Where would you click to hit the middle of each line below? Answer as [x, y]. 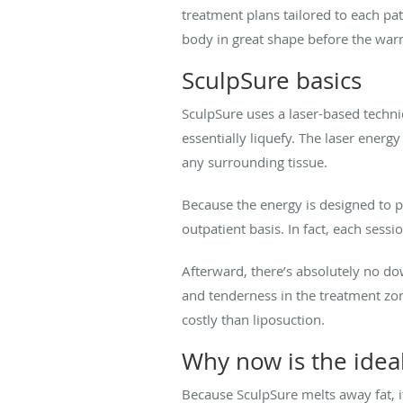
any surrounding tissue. [255, 161]
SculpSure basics [272, 80]
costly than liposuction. [253, 319]
